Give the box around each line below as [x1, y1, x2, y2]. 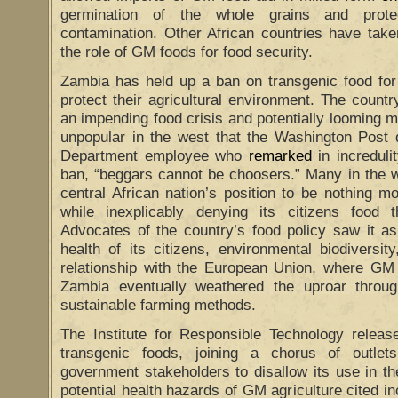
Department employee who [60, 147, 249, 164]
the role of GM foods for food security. [60, 44, 313, 60]
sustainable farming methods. [60, 297, 256, 314]
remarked [248, 147, 312, 164]
